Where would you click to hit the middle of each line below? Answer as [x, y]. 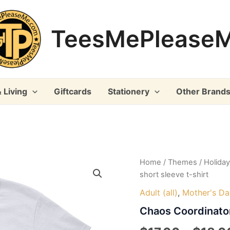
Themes [183, 162]
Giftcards [73, 91]
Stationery [129, 91]
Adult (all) [159, 192]
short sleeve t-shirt [174, 175]
